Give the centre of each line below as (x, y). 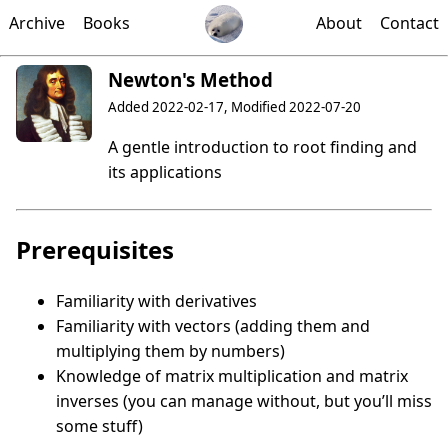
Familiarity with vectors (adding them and (213, 326)
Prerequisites (95, 250)
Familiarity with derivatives (156, 301)
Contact (409, 23)
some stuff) (99, 426)
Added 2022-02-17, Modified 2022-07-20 (235, 107)
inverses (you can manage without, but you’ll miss (244, 401)
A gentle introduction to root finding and (263, 147)
